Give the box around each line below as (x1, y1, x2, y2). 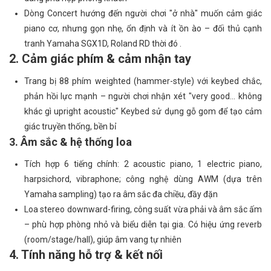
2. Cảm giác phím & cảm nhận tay (9, 51, 191, 66)
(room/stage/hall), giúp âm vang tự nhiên (24, 235, 181, 244)
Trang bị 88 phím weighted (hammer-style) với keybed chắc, (24, 76, 262, 86)
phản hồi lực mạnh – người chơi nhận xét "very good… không (24, 91, 262, 101)
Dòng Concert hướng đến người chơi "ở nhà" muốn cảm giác (24, 8, 262, 18)
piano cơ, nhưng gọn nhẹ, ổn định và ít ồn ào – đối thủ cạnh (24, 24, 262, 33)
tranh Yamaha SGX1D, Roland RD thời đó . (24, 39, 181, 48)
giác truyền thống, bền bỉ (24, 122, 116, 131)
